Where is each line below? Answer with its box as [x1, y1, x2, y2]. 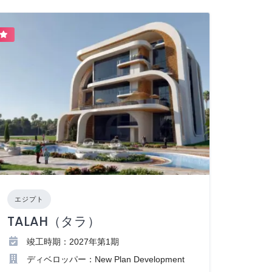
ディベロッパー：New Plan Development [27, 254, 185, 265]
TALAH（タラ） [7, 212, 101, 231]
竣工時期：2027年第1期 [27, 237, 120, 247]
